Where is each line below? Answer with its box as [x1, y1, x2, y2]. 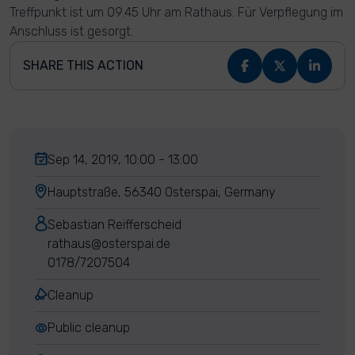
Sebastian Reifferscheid [48, 217, 181, 232]
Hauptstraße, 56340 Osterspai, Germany [48, 185, 276, 200]
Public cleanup [48, 320, 130, 335]
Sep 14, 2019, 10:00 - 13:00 [48, 152, 198, 167]
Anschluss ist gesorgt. [10, 24, 133, 39]
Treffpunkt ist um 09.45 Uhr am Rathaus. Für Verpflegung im [10, 5, 343, 20]
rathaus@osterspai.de [48, 236, 170, 251]
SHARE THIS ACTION [23, 58, 143, 73]
